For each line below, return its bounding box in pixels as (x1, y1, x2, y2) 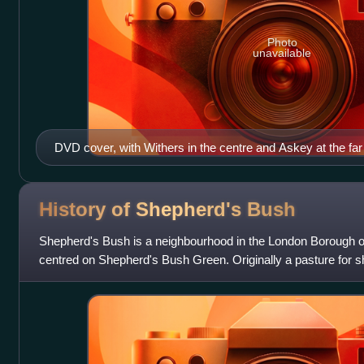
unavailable (253, 46, 312, 60)
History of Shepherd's (38, 198, 247, 221)
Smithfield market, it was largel (38, 271, 201, 285)
